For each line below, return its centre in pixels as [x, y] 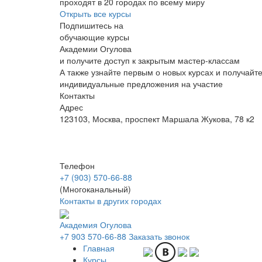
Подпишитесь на [92, 25]
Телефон [77, 166]
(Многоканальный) [95, 189]
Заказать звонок [159, 236]
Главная [99, 248]
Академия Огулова [96, 224]
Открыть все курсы [95, 14]
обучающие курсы [94, 37]
